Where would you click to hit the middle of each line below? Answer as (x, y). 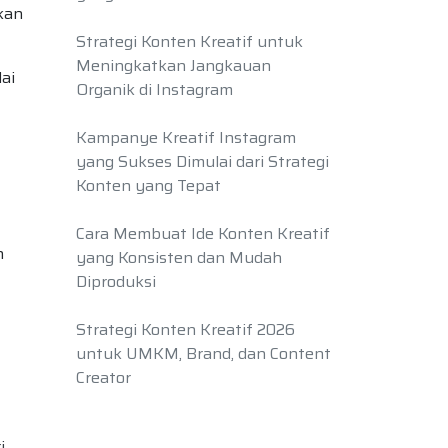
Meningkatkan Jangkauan (173, 65)
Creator (103, 377)
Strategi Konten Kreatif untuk (189, 41)
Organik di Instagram (154, 89)
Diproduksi (116, 281)
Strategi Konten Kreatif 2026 (185, 329)
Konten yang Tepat (148, 185)
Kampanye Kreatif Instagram (186, 137)
